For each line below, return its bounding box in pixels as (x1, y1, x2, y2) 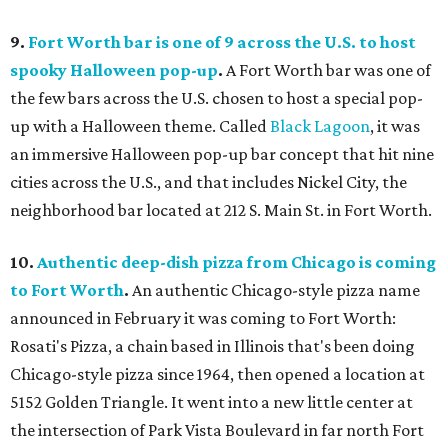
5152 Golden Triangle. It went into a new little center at (10, 392, 413, 413)
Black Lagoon (270, 116, 370, 137)
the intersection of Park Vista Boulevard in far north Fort (10, 420, 424, 441)
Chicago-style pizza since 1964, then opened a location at (10, 364, 425, 385)
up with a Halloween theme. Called (10, 116, 270, 137)
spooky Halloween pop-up (10, 60, 218, 81)
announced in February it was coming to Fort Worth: (10, 308, 396, 329)
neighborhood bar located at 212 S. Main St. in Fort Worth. (10, 200, 432, 221)
